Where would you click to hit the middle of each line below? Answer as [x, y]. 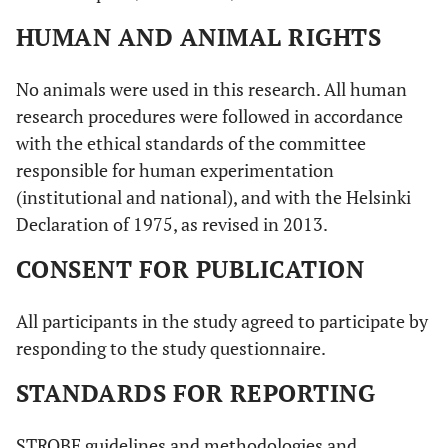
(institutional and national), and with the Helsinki [213, 197]
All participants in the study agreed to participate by [222, 321]
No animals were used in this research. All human [211, 89]
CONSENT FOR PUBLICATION [190, 269]
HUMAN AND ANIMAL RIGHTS [199, 37]
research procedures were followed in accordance [209, 116]
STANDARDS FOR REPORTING [196, 393]
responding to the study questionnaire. [171, 348]
